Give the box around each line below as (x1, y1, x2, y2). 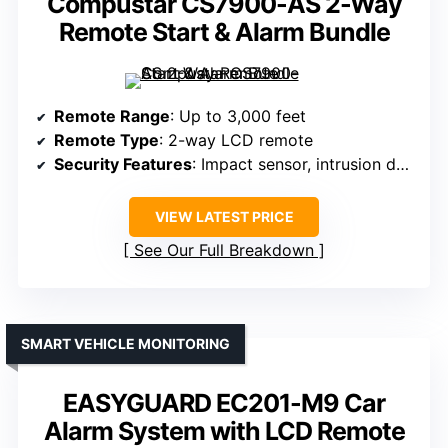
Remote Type (54, 130, 159, 151)
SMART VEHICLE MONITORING (21, 335, 230, 353)
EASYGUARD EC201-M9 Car (63, 388, 385, 419)
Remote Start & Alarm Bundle (58, 17, 390, 48)
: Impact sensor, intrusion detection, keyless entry (192, 154, 396, 175)
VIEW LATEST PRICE (154, 208, 294, 226)
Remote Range (54, 106, 170, 127)
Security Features (54, 154, 192, 175)
